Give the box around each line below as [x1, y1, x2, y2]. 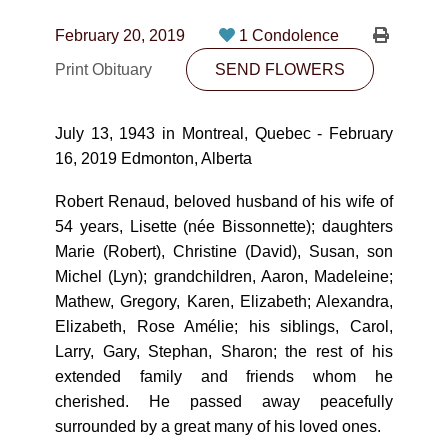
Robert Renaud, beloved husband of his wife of [55, 193, 393, 210]
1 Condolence [239, 27, 343, 44]
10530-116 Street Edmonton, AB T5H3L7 [90, 86, 380, 103]
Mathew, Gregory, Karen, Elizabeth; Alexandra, [55, 293, 393, 310]
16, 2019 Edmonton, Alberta [55, 150, 252, 167]
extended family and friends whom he [55, 368, 393, 385]
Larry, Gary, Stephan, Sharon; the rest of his [55, 343, 393, 360]
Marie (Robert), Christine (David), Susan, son [55, 243, 393, 260]
